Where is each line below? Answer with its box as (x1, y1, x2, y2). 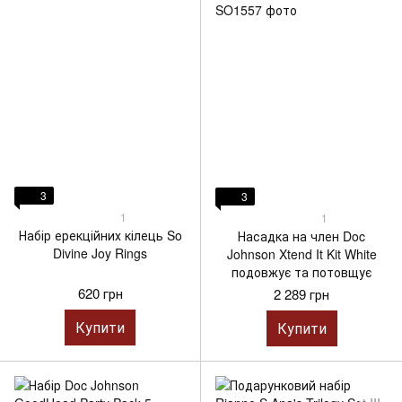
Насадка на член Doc (238, 227, 365, 245)
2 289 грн (274, 284, 329, 303)
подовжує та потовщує (232, 263, 371, 281)
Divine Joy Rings (53, 243, 147, 262)
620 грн (77, 283, 123, 302)
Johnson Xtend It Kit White (226, 245, 377, 263)
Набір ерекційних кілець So (18, 225, 182, 244)
